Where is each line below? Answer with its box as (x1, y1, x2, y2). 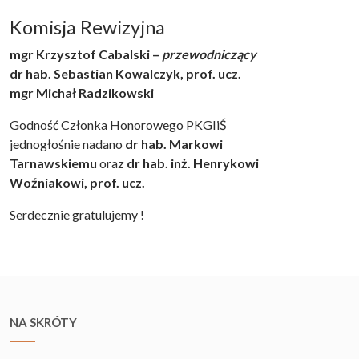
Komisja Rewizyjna (10, 16, 165, 38)
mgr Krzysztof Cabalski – (10, 46, 162, 62)
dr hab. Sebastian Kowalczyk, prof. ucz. (10, 66, 241, 81)
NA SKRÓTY (10, 315, 77, 329)
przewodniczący (162, 46, 256, 62)
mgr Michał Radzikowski (10, 85, 154, 100)
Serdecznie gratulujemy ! (10, 207, 144, 222)
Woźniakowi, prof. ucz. (10, 175, 145, 190)
